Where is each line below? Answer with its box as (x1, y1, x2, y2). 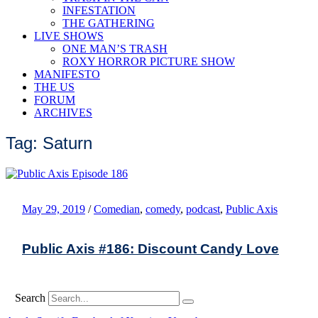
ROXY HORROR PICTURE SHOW (62, 55, 235, 67)
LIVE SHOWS (34, 30, 104, 42)
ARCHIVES (34, 106, 92, 119)
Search (15, 291, 45, 304)
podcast (186, 202, 220, 215)
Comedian (94, 202, 140, 215)
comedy (146, 202, 180, 215)
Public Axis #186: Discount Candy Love (22, 241, 279, 256)
